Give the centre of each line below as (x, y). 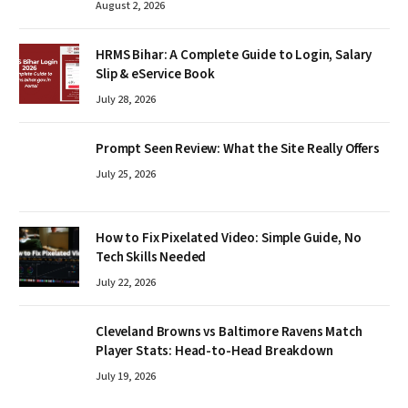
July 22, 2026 (126, 283)
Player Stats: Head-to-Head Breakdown (214, 352)
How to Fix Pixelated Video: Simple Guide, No (229, 239)
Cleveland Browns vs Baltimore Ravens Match (229, 332)
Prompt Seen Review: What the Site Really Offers (238, 149)
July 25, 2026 (126, 175)
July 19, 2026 (126, 377)
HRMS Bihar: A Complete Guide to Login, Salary (234, 56)
